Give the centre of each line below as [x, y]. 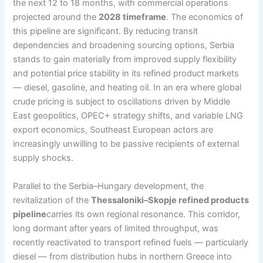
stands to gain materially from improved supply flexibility [125, 60]
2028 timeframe [133, 17]
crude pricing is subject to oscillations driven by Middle [122, 102]
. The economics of [205, 17]
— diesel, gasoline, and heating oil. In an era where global [127, 88]
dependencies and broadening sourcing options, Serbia [124, 45]
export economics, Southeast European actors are [113, 130]
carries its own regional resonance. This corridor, [144, 214]
